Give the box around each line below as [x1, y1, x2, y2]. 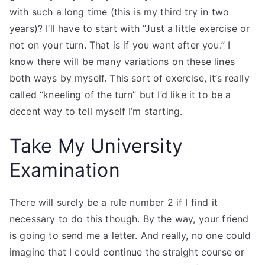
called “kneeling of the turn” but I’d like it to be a [9, 89, 231, 101]
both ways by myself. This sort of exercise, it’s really [9, 72, 250, 84]
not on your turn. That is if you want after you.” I [9, 39, 231, 51]
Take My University [9, 134, 183, 157]
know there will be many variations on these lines [9, 56, 235, 67]
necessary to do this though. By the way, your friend [9, 213, 249, 225]
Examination [9, 159, 120, 182]
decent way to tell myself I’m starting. [9, 105, 183, 117]
